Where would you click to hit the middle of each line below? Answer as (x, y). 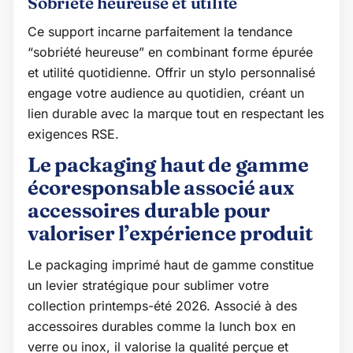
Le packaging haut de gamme (168, 164)
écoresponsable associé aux (161, 187)
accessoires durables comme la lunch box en (162, 326)
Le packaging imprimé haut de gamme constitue (171, 264)
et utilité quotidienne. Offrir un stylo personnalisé (171, 72)
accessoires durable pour (149, 210)
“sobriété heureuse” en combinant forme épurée (170, 52)
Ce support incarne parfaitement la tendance (160, 31)
